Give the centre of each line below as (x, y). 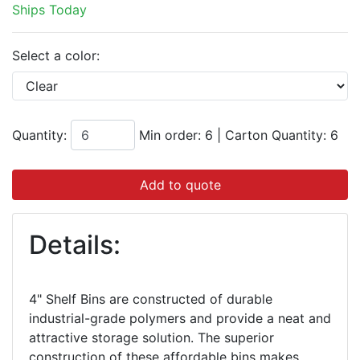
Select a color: (56, 56)
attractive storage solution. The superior (151, 338)
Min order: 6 (178, 135)
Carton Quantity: (276, 135)
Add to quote (180, 185)
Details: (75, 245)
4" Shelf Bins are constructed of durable (151, 299)
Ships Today (49, 10)
